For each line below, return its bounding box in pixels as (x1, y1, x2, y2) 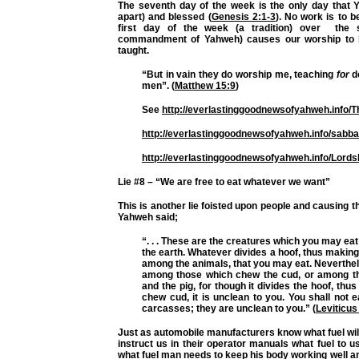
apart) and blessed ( (118, 10, 212, 22)
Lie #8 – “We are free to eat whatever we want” (118, 175, 330, 188)
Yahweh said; (118, 211, 178, 223)
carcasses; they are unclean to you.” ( (142, 302, 316, 314)
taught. (118, 44, 149, 56)
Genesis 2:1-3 (211, 10, 276, 22)
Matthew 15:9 (175, 79, 236, 91)
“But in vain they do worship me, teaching (142, 68, 337, 80)
